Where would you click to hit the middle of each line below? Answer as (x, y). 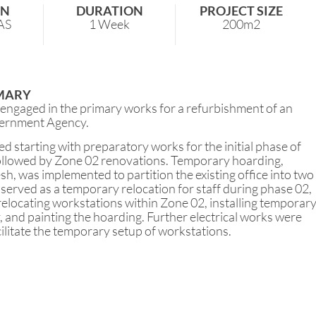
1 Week (110, 24)
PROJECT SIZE (241, 11)
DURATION (109, 11)
